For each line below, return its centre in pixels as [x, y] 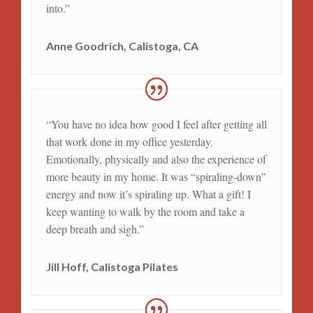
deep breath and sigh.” [95, 228]
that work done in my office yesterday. [129, 141]
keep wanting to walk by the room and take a [145, 211]
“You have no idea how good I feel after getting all [156, 124]
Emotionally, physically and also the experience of [156, 159]
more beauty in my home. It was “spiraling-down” [156, 176]
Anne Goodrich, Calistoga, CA [122, 45]
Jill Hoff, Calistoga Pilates [112, 266]
